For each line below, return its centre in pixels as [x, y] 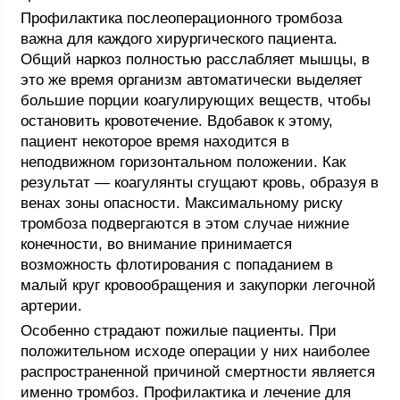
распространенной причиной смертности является [198, 372]
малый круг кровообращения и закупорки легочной [199, 285]
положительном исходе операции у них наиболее [196, 351]
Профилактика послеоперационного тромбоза [182, 18]
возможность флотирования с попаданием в [177, 265]
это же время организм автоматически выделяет [192, 80]
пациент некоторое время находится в [155, 142]
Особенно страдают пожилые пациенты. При [179, 331]
